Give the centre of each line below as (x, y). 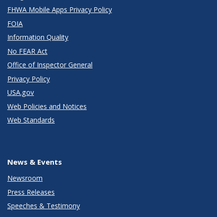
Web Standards (31, 120)
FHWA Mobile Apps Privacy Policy (60, 10)
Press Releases (31, 192)
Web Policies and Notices (47, 106)
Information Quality (38, 37)
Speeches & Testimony (44, 206)
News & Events (35, 162)
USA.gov (21, 93)
